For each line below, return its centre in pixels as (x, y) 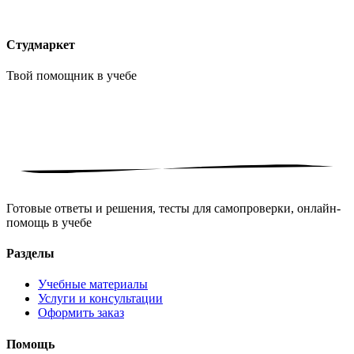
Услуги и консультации (100, 299)
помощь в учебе (49, 222)
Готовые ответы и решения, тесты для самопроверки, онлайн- (173, 208)
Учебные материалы (93, 284)
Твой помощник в (56, 76)
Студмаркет (41, 45)
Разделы (30, 254)
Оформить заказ (81, 313)
